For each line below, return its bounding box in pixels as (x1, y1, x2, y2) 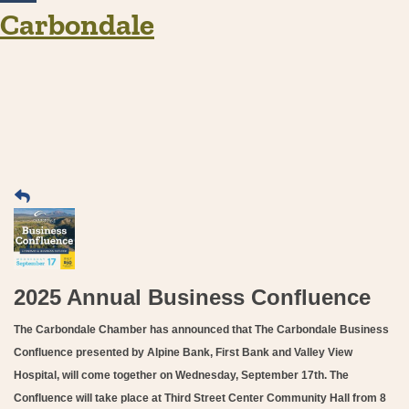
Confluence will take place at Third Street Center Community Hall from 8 (14, 391, 386, 404)
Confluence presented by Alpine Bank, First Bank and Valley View (14, 345, 352, 359)
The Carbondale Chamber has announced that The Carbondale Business (14, 322, 389, 336)
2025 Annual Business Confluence (14, 284, 371, 309)
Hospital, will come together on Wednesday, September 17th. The (14, 368, 349, 382)
